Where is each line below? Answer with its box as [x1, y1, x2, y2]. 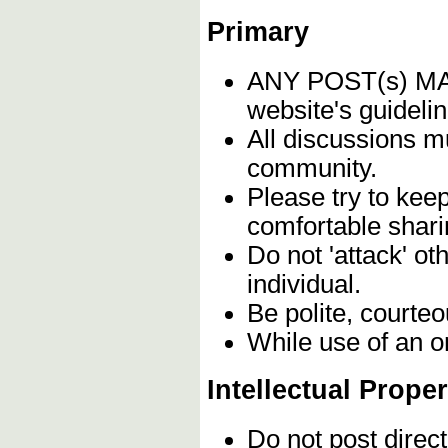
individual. [247, 269, 361, 298]
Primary [207, 16, 309, 47]
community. [247, 153, 377, 182]
